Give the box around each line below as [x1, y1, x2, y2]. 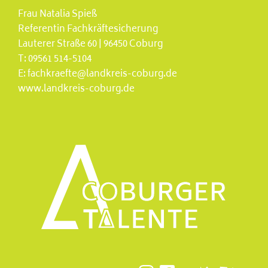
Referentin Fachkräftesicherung [18, 21, 158, 38]
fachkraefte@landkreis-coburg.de [28, 66, 177, 83]
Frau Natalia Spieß [18, 6, 97, 23]
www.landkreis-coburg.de [18, 81, 135, 98]
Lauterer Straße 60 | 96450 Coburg [18, 36, 163, 53]
